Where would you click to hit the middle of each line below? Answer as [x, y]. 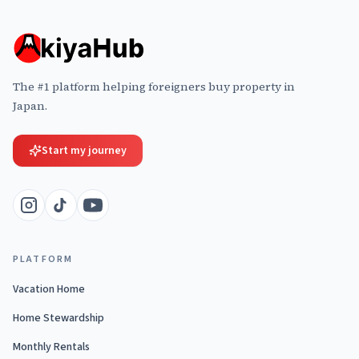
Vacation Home [49, 289]
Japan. [30, 106]
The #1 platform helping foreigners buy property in [154, 87]
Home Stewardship [58, 318]
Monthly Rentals [51, 347]
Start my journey [84, 151]
